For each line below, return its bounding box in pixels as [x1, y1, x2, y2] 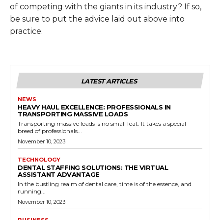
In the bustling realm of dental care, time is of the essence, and [18, 180, 192, 188]
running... [18, 187, 46, 195]
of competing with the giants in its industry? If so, [10, 1, 201, 11]
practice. [10, 26, 43, 36]
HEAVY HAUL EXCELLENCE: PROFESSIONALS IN [18, 103, 171, 111]
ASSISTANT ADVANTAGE [18, 170, 100, 178]
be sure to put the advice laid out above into [10, 14, 185, 24]
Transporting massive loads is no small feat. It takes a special [18, 119, 186, 127]
